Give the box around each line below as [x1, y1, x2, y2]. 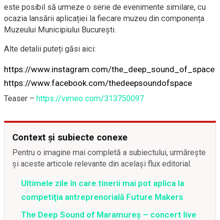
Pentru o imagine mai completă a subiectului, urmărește [12, 148, 206, 158]
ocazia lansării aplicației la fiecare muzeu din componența [4, 14, 204, 24]
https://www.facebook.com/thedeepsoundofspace [4, 78, 192, 88]
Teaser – [4, 94, 36, 104]
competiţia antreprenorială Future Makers [21, 192, 183, 202]
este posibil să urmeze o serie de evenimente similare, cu [4, 2, 206, 12]
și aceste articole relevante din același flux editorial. [12, 159, 192, 169]
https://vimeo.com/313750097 [36, 94, 144, 104]
